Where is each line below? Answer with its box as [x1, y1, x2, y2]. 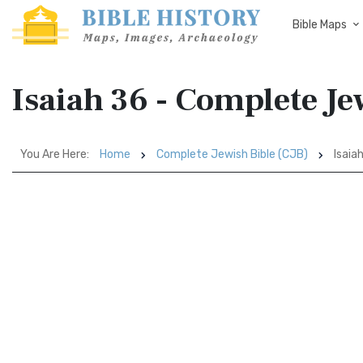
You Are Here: [20, 147, 89, 161]
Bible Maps [293, 18, 347, 32]
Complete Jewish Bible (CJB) [156, 147, 308, 161]
